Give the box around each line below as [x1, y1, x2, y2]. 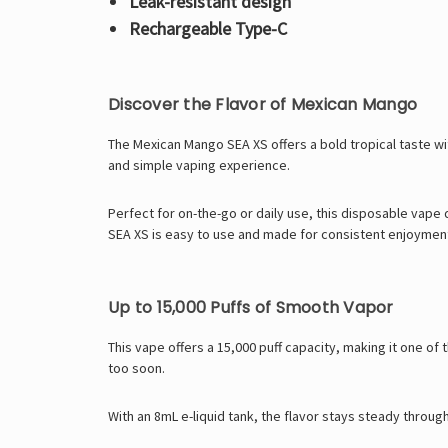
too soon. [108, 358, 165, 377]
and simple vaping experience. [108, 155, 290, 174]
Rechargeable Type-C [128, 16, 287, 40]
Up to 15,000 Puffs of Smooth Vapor [108, 295, 394, 319]
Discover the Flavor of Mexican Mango [108, 92, 417, 116]
